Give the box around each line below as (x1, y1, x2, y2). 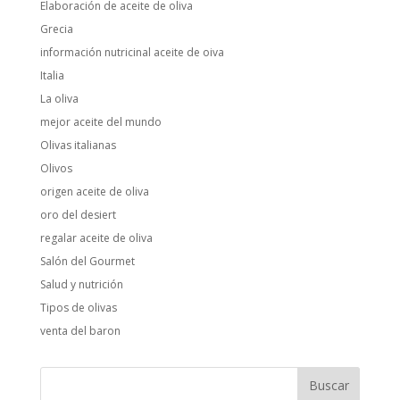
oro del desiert (39, 206, 116, 222)
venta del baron (39, 322, 121, 338)
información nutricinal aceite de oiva (39, 44, 224, 60)
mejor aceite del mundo (39, 113, 162, 129)
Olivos (39, 160, 72, 176)
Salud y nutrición (39, 276, 123, 292)
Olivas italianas (39, 137, 116, 153)
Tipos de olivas (39, 299, 117, 315)
